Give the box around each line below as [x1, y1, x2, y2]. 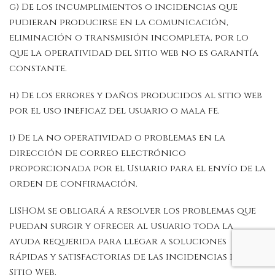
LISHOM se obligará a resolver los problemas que [9, 204, 256, 217]
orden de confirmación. [9, 177, 137, 190]
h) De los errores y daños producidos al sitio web [9, 89, 262, 103]
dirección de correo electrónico [9, 146, 186, 160]
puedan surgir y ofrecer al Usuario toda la [9, 219, 233, 233]
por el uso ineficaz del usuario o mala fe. [9, 104, 220, 118]
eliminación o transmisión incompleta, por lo [9, 31, 249, 45]
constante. [9, 62, 67, 76]
